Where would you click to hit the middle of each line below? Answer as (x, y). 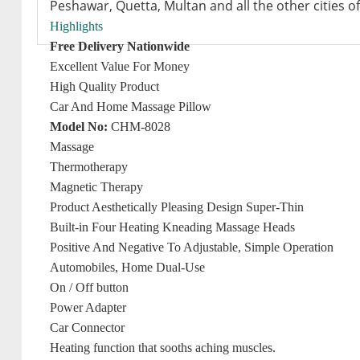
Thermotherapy (89, 167)
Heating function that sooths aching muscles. (163, 348)
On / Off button (90, 287)
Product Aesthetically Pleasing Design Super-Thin (177, 207)
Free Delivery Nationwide (120, 46)
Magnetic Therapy (97, 187)
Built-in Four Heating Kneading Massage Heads (173, 227)
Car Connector (88, 327)
